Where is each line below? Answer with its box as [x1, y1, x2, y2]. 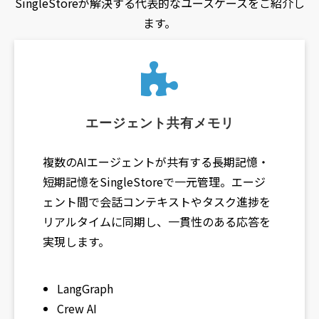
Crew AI [57, 299, 97, 317]
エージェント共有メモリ [85, 115, 234, 130]
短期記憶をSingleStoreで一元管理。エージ [43, 172, 266, 190]
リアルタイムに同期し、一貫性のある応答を [43, 212, 271, 230]
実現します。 [43, 232, 110, 250]
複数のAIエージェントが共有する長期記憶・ [43, 152, 269, 170]
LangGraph [57, 279, 113, 297]
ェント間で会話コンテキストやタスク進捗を [43, 192, 271, 210]
